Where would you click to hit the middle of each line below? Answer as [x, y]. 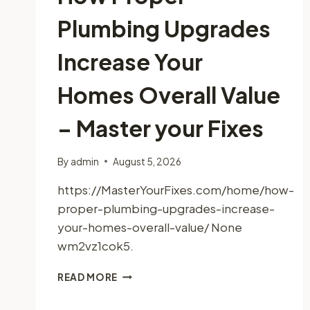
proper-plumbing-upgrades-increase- [166, 208]
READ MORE [88, 277]
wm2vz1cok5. [95, 245]
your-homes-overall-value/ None [150, 227]
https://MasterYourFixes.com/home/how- [176, 189]
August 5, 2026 [147, 161]
